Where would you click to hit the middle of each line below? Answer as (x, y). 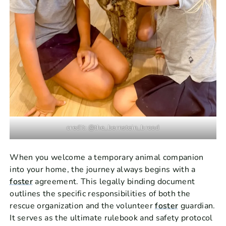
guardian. (197, 206)
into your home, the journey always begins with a (103, 170)
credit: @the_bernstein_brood (113, 128)
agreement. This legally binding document (114, 182)
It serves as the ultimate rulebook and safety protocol (111, 218)
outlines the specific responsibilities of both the (100, 194)
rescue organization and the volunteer (82, 206)
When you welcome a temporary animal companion (107, 158)
